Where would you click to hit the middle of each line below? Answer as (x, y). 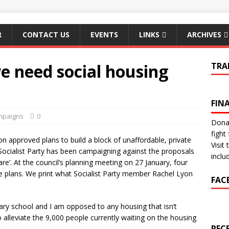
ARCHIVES (204, 35)
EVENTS (104, 35)
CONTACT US (46, 35)
